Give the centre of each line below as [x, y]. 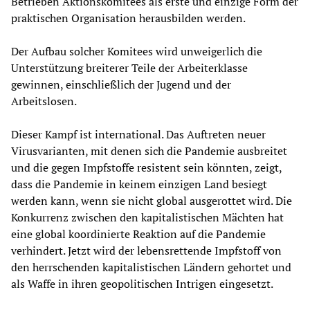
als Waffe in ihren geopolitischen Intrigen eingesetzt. [142, 284]
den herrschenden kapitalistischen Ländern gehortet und [151, 267]
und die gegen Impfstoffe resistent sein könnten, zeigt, [146, 168]
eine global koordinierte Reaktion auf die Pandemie [138, 234]
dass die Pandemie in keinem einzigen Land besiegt [139, 184]
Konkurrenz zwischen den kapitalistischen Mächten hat [147, 218]
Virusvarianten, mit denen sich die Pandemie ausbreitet [149, 151]
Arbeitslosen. [44, 101]
